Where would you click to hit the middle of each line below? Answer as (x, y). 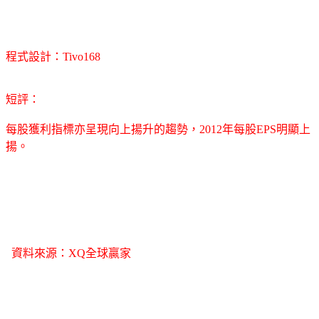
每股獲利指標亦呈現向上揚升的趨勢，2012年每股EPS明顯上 (158, 129)
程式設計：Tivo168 (53, 56)
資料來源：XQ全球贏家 (68, 253)
